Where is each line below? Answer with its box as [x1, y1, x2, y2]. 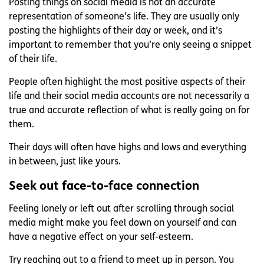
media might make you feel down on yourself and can [9, 219, 236, 229]
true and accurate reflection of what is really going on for [9, 106, 250, 116]
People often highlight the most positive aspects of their [9, 78, 246, 88]
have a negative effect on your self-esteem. [9, 233, 193, 243]
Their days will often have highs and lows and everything [9, 143, 246, 153]
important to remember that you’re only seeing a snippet [9, 41, 252, 51]
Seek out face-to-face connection [9, 180, 199, 193]
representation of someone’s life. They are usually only [9, 12, 239, 22]
